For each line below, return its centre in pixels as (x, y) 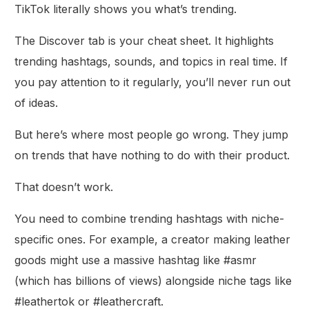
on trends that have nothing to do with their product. (152, 155)
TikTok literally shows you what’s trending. (126, 9)
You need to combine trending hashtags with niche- (150, 218)
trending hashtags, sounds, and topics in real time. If (151, 61)
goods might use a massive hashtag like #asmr (136, 260)
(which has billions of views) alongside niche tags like (153, 280)
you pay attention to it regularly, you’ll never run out (153, 82)
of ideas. (37, 102)
